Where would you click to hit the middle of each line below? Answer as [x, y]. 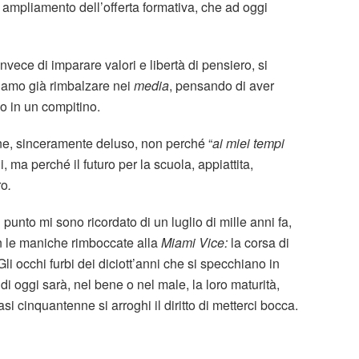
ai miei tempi [248, 143]
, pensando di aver [222, 86]
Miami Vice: [196, 243]
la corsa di [260, 243]
